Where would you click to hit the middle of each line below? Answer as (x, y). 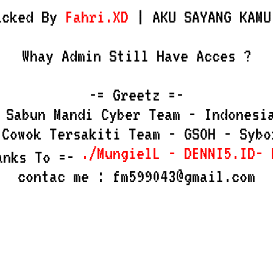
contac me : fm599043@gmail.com (136, 176)
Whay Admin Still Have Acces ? (136, 55)
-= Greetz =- (136, 94)
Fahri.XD (97, 16)
